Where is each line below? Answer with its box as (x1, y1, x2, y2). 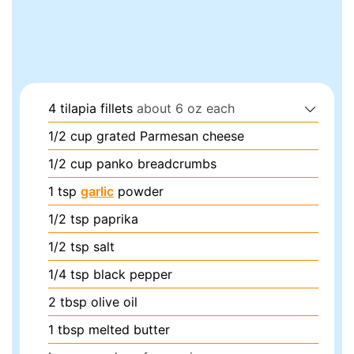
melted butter (88, 322, 171, 338)
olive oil (91, 294, 138, 311)
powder (114, 183, 164, 200)
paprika (93, 211, 139, 228)
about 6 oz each (137, 100, 235, 117)
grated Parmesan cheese (96, 128, 245, 145)
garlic (81, 183, 115, 200)
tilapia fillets (60, 100, 134, 117)
